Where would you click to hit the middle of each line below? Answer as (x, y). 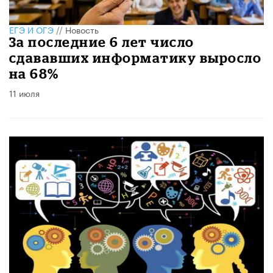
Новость (82, 29)
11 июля (24, 92)
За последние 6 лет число (102, 41)
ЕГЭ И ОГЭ (31, 29)
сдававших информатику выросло (136, 57)
